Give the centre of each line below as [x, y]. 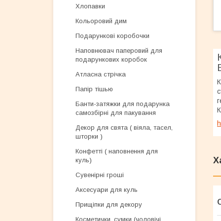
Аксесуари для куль [107, 190]
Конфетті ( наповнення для [117, 151]
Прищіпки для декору [109, 204]
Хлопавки [90, 6]
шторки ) [89, 136]
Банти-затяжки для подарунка [123, 104]
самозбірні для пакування [116, 113]
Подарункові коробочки [112, 36]
